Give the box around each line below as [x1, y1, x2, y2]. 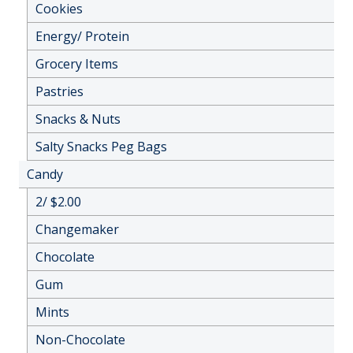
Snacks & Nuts [35, 110, 121, 128]
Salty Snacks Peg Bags [35, 137, 167, 155]
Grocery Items [35, 54, 118, 72]
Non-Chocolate [35, 330, 125, 348]
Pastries [35, 82, 84, 100]
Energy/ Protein [35, 27, 129, 45]
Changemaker [35, 220, 119, 238]
